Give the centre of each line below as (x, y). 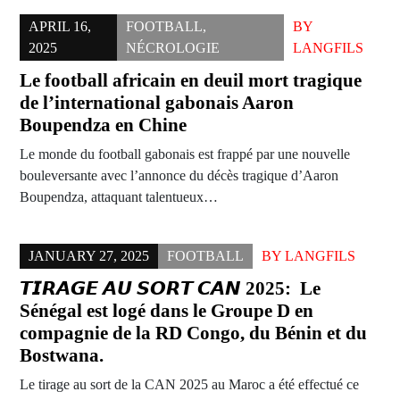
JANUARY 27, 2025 (89, 256)
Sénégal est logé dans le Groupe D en (167, 311)
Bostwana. (62, 356)
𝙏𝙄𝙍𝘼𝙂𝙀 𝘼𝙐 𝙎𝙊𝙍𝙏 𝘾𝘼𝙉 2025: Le (170, 289)
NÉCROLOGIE (172, 48)
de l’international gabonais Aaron (157, 103)
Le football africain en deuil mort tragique (191, 81)
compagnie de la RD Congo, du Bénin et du (193, 333)
